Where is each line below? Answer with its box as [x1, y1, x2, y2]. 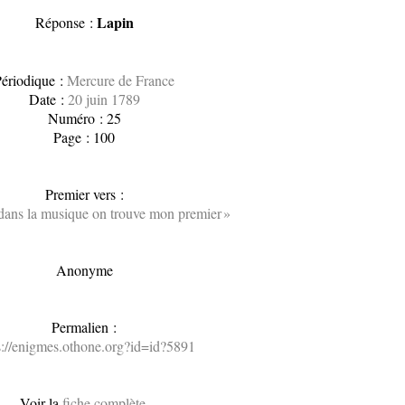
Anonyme [55, 260, 113, 279]
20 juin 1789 [67, 89, 140, 108]
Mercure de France [67, 71, 175, 89]
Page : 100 [53, 127, 116, 146]
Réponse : [34, 13, 97, 32]
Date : [28, 89, 68, 108]
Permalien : [52, 317, 118, 336]
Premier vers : [44, 184, 124, 203]
